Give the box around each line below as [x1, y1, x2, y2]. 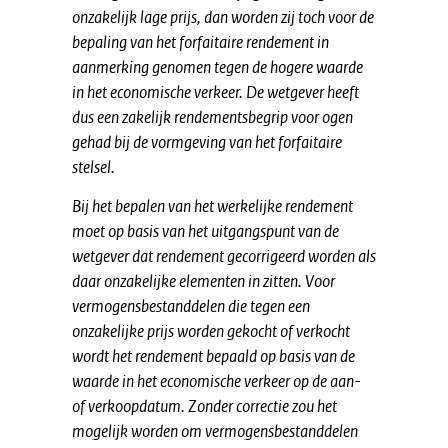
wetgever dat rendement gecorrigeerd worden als [72, 245, 376, 267]
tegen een [250, 295, 310, 317]
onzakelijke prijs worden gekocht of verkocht [72, 320, 350, 342]
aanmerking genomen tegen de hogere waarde [72, 56, 363, 78]
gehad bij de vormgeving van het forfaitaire [72, 131, 342, 153]
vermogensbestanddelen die [72, 295, 247, 317]
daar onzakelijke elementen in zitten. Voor [72, 270, 335, 292]
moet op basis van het [72, 220, 208, 242]
